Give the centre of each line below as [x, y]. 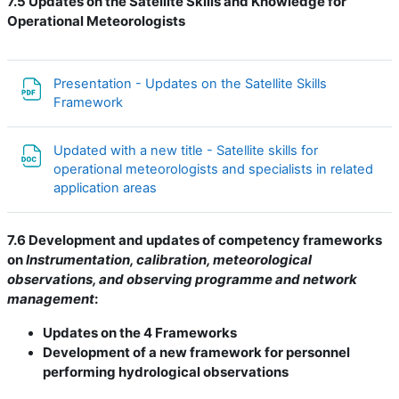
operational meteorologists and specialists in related [213, 169]
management [51, 299]
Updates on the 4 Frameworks [140, 333]
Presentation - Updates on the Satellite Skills [190, 84]
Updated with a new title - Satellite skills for [186, 151]
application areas [107, 188]
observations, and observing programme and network [182, 279]
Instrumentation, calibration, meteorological [169, 260]
